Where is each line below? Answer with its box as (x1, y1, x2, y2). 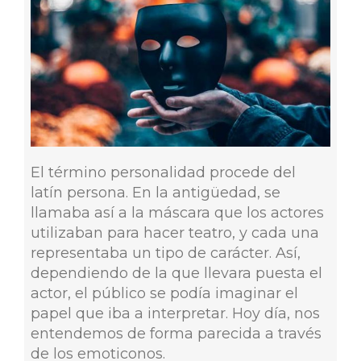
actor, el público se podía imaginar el (30, 284, 298, 302)
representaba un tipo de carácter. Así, (30, 243, 301, 262)
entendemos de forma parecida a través (30, 324, 322, 342)
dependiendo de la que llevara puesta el (30, 263, 322, 282)
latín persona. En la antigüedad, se (30, 183, 280, 201)
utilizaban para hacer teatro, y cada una (30, 223, 319, 242)
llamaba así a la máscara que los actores (30, 203, 324, 222)
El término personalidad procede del (30, 163, 296, 181)
